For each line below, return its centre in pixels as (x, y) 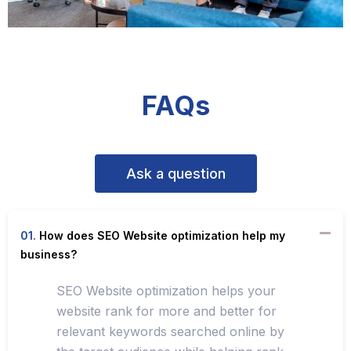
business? (49, 255)
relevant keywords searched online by (170, 332)
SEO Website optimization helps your (166, 291)
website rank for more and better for (166, 311)
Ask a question (175, 174)
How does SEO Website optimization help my (161, 236)
